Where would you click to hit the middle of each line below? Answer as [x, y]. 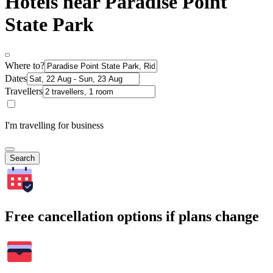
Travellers [24, 91]
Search [22, 158]
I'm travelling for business [54, 126]
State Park [49, 24]
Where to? [25, 66]
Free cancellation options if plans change [132, 217]
